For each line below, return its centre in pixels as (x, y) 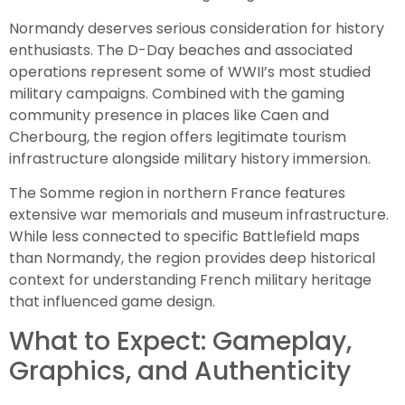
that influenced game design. (112, 302)
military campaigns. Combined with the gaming (177, 93)
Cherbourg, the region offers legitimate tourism (178, 137)
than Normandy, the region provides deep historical (192, 259)
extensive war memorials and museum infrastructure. (199, 215)
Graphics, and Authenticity (180, 371)
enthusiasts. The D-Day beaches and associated (181, 50)
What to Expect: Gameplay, (180, 341)
